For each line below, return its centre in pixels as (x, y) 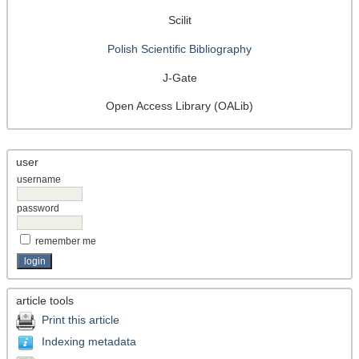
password (38, 208)
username (39, 179)
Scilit (179, 20)
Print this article (81, 319)
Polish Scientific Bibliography (179, 48)
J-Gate (179, 77)
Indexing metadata (89, 341)
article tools (45, 300)
